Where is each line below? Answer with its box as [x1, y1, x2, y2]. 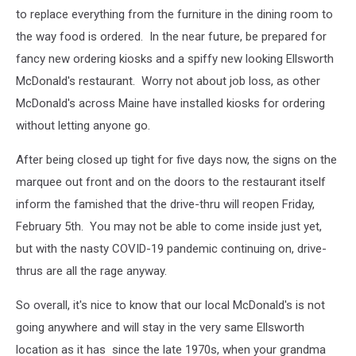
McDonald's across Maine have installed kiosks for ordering [16, 96, 325, 110]
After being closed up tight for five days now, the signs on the [16, 153, 337, 167]
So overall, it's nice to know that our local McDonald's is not [16, 298, 325, 312]
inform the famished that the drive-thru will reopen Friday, [16, 197, 315, 211]
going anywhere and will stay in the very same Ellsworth [16, 320, 304, 335]
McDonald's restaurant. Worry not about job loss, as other [16, 74, 320, 88]
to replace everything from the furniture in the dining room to [16, 7, 333, 21]
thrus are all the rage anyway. [16, 264, 167, 278]
